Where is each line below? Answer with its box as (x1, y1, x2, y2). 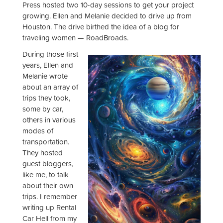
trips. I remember (22, 191, 77, 202)
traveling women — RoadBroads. (22, 32, 128, 43)
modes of (22, 125, 53, 136)
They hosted (22, 147, 63, 158)
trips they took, (22, 93, 70, 104)
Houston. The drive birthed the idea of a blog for (22, 21, 179, 32)
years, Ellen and (22, 60, 73, 71)
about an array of (22, 82, 78, 93)
